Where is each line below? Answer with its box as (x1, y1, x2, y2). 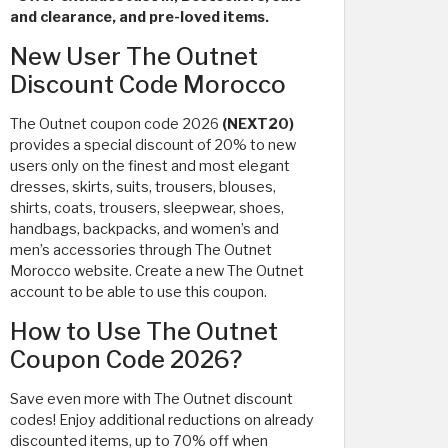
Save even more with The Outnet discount (10, 389, 293, 408)
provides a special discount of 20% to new (10, 135, 296, 154)
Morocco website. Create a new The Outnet (10, 261, 304, 280)
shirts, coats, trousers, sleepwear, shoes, (10, 198, 284, 217)
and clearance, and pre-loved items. (10, 7, 269, 26)
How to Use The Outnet (10, 316, 278, 346)
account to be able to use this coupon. (10, 282, 267, 301)
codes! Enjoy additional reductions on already (10, 410, 314, 429)
